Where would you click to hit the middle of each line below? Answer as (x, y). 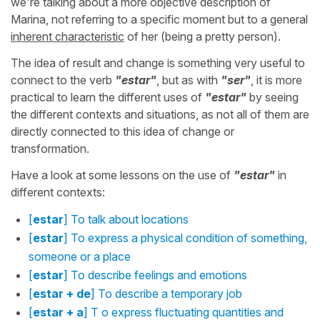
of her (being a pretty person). (202, 36)
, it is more (276, 80)
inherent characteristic (67, 36)
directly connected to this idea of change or (122, 131)
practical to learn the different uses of (108, 97)
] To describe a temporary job (166, 293)
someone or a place (80, 256)
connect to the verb (63, 80)
